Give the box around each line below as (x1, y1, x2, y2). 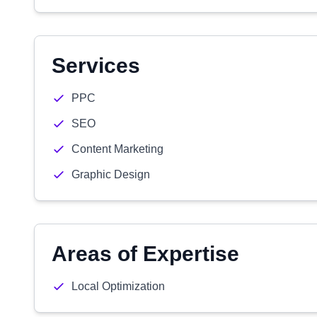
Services (52, 54, 140, 77)
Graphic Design (71, 168, 150, 180)
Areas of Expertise (52, 242, 239, 265)
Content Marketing (71, 143, 163, 155)
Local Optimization (71, 280, 165, 292)
